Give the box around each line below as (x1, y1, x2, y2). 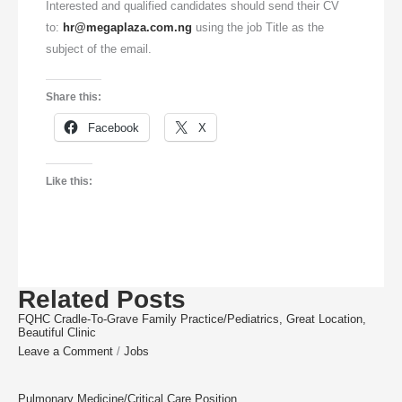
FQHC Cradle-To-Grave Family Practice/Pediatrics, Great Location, (18, 311, 366, 326)
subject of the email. (46, 42, 153, 57)
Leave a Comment (18, 345, 113, 359)
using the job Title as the (192, 21, 325, 35)
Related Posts (18, 284, 186, 313)
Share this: (46, 91, 102, 104)
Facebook (88, 121, 140, 135)
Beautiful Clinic (18, 325, 96, 339)
